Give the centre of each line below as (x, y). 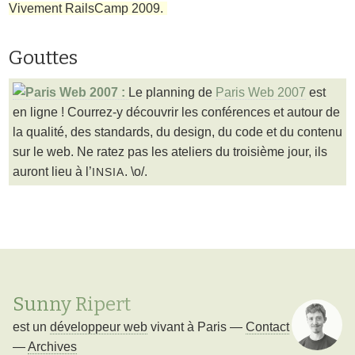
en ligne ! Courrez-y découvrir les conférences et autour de (176, 113)
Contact (267, 327)
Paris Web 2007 (261, 93)
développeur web (99, 327)
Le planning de (172, 93)
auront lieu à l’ (52, 172)
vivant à (174, 327)
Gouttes (44, 58)
